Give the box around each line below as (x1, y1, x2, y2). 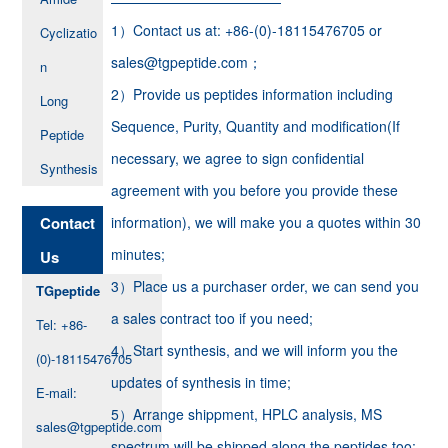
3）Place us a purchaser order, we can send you (111, 275, 420, 296)
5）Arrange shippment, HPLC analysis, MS (111, 403, 383, 424)
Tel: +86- (36, 314, 88, 334)
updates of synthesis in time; (111, 371, 292, 392)
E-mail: (36, 382, 78, 402)
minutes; (111, 243, 166, 264)
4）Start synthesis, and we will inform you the (111, 339, 399, 360)
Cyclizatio (40, 22, 98, 42)
